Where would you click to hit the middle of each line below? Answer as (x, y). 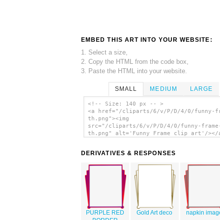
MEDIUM (164, 89)
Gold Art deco (155, 213)
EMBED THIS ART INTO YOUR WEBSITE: (147, 40)
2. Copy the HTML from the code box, (135, 61)
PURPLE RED (105, 213)
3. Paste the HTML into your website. (134, 71)
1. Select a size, (104, 52)
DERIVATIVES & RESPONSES (128, 153)
